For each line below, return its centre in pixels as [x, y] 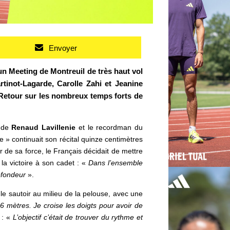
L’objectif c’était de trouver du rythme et [78, 217]
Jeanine [129, 84]
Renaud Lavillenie [44, 128]
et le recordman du [109, 128]
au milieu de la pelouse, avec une [88, 194]
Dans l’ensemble [116, 163]
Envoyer [63, 48]
